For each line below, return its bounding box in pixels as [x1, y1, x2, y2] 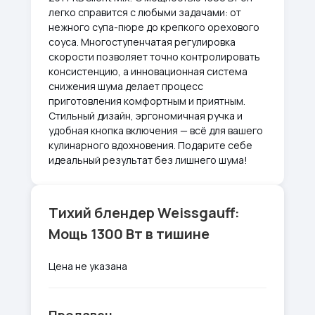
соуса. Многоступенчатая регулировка [49, 35, 236, 49]
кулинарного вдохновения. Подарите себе [49, 139, 252, 152]
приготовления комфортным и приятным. [49, 94, 245, 108]
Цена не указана [49, 259, 127, 273]
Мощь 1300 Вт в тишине [49, 224, 210, 243]
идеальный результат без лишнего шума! [49, 153, 247, 167]
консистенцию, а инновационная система [49, 65, 247, 78]
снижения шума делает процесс [49, 79, 203, 93]
